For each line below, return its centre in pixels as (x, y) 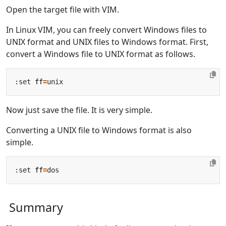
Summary (36, 207)
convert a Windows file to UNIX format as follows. (101, 54)
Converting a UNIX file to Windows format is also (99, 130)
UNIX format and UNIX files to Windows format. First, (107, 42)
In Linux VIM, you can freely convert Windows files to (106, 30)
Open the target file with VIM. (63, 9)
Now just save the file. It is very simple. (79, 110)
